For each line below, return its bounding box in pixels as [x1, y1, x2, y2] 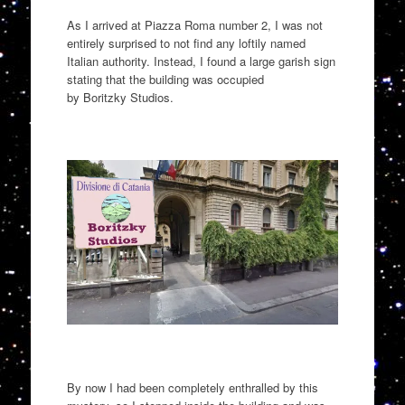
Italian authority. [66, 52, 154, 70]
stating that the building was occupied [66, 70, 264, 88]
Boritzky [82, 88, 127, 106]
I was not [274, 15, 323, 33]
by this [278, 378, 318, 396]
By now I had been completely [66, 378, 229, 396]
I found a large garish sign [195, 52, 335, 70]
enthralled [228, 378, 279, 396]
